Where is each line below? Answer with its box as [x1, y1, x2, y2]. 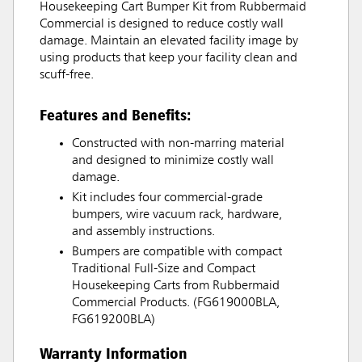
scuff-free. [40, 69, 94, 82]
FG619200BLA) [72, 314, 155, 326]
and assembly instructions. [72, 225, 215, 238]
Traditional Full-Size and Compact [72, 263, 255, 276]
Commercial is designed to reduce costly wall [40, 18, 284, 31]
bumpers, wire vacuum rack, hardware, [72, 208, 282, 221]
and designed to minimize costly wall [72, 154, 274, 167]
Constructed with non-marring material [72, 137, 284, 150]
